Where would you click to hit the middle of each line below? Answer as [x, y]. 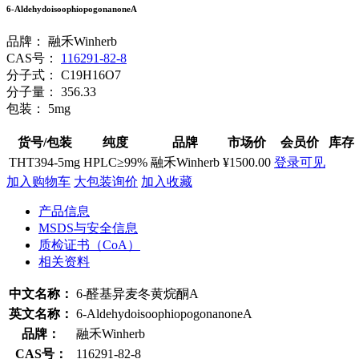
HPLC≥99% [115, 162]
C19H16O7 [91, 75]
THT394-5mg [44, 162]
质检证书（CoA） [89, 244]
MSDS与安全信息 [88, 228]
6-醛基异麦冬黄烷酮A [137, 293]
